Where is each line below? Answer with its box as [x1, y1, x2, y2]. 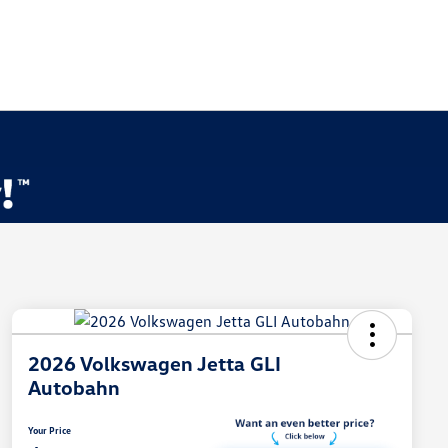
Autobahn [28, 375, 120, 400]
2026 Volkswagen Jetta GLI [28, 351, 281, 376]
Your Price [28, 424, 71, 437]
